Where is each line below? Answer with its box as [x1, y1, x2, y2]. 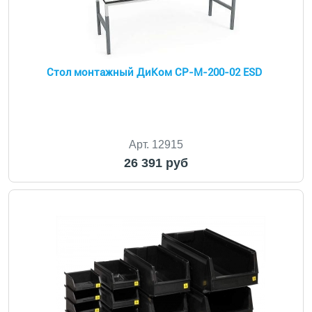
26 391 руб [123, 156, 188, 170]
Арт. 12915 [128, 139, 183, 150]
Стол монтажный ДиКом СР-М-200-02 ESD [46, 66, 262, 79]
